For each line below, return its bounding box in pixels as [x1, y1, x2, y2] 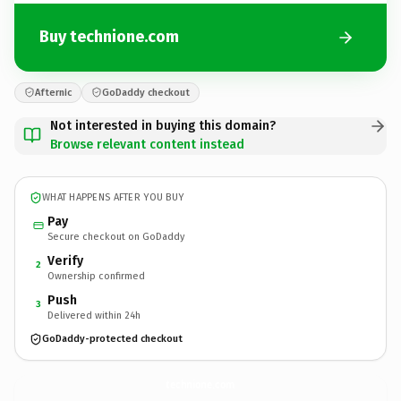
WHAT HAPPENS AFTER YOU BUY [42, 192, 184, 203]
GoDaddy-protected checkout [42, 333, 183, 345]
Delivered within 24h [47, 309, 141, 321]
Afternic [35, 86, 72, 98]
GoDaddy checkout [102, 86, 190, 98]
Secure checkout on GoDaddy [47, 230, 184, 243]
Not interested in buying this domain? [50, 117, 276, 133]
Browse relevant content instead [50, 136, 244, 152]
